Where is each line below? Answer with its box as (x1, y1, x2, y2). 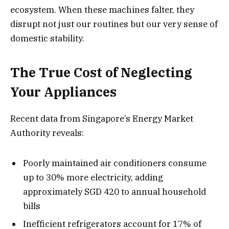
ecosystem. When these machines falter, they (10, 4, 194, 15)
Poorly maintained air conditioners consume (23, 157, 207, 169)
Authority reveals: (10, 127, 84, 139)
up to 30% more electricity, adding (23, 171, 163, 183)
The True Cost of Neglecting (10, 63, 192, 81)
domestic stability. (10, 32, 84, 44)
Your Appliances (10, 83, 117, 100)
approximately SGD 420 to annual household (23, 186, 206, 197)
